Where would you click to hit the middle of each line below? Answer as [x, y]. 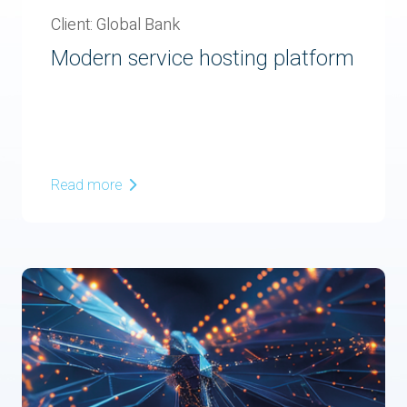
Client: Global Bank [115, 25]
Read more [88, 185]
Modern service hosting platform [203, 59]
